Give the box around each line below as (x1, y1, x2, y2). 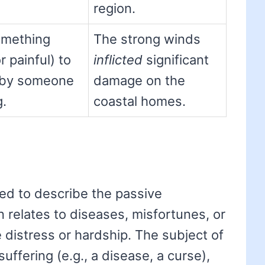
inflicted (93, 52, 143, 68)
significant (143, 52, 209, 68)
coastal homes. (93, 93, 186, 109)
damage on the (93, 73, 185, 89)
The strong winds (93, 31, 201, 47)
